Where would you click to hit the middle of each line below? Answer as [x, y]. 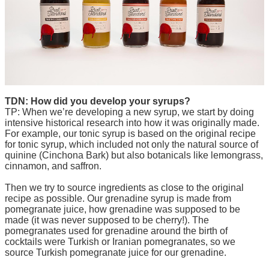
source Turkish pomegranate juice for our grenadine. [116, 252]
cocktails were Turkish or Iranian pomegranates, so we [120, 242]
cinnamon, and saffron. [53, 166]
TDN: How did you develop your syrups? [98, 101]
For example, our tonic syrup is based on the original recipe [130, 134]
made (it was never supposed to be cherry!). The [107, 220]
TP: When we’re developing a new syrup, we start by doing [129, 112]
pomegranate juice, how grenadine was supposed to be [122, 209]
